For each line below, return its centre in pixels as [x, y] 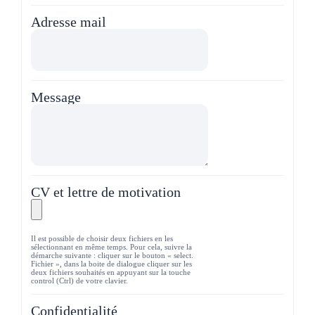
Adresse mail [69, 21]
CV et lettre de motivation [106, 192]
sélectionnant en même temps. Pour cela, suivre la [111, 246]
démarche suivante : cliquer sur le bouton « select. [112, 255]
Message [56, 97]
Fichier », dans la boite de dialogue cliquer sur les [111, 263]
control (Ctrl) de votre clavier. [79, 280]
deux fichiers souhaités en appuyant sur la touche [111, 272]
